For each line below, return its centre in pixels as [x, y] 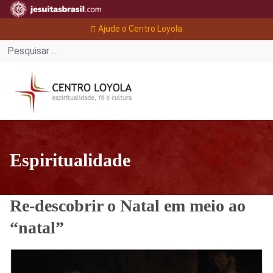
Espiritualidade [70, 160]
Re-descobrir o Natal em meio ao [128, 205]
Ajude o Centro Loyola [140, 29]
